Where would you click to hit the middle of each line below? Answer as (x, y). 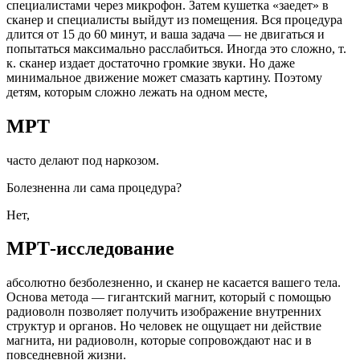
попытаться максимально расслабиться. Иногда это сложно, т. (176, 48)
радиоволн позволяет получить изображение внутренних (164, 312)
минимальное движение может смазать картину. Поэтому (164, 77)
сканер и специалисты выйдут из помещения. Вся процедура (174, 19)
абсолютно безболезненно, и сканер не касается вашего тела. (174, 283)
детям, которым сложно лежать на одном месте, (137, 92)
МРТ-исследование (90, 249)
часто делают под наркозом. (83, 160)
